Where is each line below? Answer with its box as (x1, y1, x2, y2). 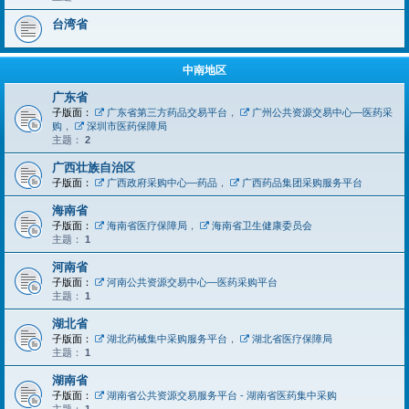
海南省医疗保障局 (106, 220, 187, 231)
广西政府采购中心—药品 (106, 177, 217, 188)
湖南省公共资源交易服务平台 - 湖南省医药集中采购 (106, 390, 337, 401)
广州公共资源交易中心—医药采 (251, 107, 393, 118)
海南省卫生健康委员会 (211, 220, 312, 231)
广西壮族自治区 (52, 161, 135, 174)
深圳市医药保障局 (86, 121, 167, 131)
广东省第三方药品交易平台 (106, 107, 227, 118)
